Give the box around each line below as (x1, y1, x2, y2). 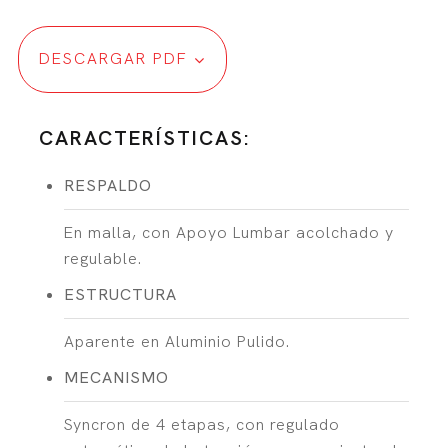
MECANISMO (63, 366, 169, 388)
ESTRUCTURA (63, 283, 177, 305)
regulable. (63, 247, 142, 269)
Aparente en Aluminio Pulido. (63, 330, 290, 352)
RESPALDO (63, 174, 152, 196)
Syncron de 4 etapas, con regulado (63, 413, 340, 435)
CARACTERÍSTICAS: (38, 124, 250, 151)
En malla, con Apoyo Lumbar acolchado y (63, 221, 394, 243)
